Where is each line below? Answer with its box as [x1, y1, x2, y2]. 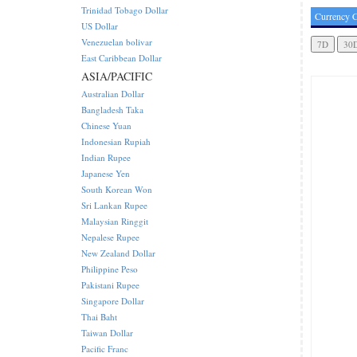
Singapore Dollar [81, 295, 144, 307]
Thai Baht [81, 311, 117, 323]
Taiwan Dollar [81, 327, 133, 339]
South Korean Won [81, 183, 152, 195]
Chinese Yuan [81, 120, 131, 131]
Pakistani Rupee [81, 279, 139, 291]
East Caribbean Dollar [81, 52, 162, 64]
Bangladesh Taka [81, 104, 143, 116]
